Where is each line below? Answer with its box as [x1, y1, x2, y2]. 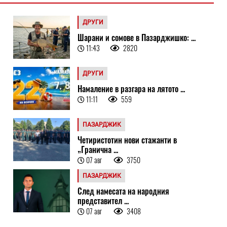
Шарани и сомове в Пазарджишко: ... [77, 31, 196, 44]
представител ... [77, 195, 129, 207]
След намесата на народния [77, 185, 169, 198]
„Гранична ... [77, 143, 118, 156]
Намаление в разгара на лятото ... [77, 83, 185, 95]
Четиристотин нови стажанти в [77, 134, 177, 146]
